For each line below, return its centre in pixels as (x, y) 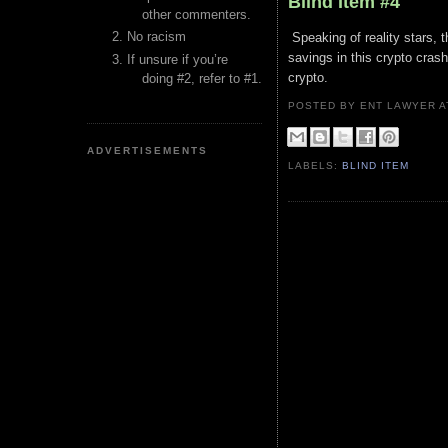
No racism (156, 37)
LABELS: (315, 166)
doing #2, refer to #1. (202, 78)
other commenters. (196, 14)
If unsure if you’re (177, 59)
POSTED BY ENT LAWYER (364, 105)
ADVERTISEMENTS (148, 150)
